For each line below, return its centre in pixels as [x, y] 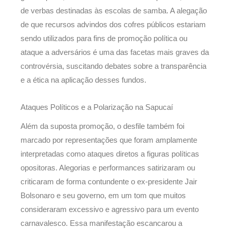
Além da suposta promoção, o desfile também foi [102, 126]
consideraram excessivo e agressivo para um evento [110, 209]
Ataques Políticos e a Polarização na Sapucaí [97, 107]
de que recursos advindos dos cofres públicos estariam [113, 25]
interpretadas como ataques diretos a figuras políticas [110, 154]
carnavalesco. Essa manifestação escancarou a [101, 223]
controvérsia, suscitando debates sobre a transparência [113, 66]
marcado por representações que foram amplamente [109, 140]
